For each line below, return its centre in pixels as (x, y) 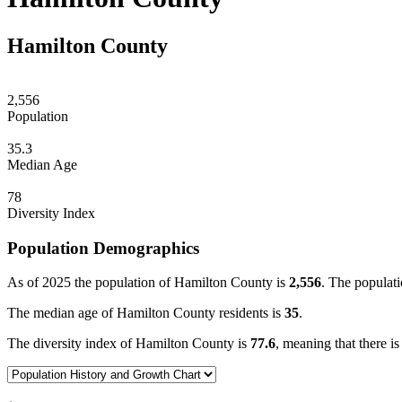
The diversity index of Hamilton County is (129, 344)
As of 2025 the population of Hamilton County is (148, 283)
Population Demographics (103, 248)
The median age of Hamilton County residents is (146, 313)
